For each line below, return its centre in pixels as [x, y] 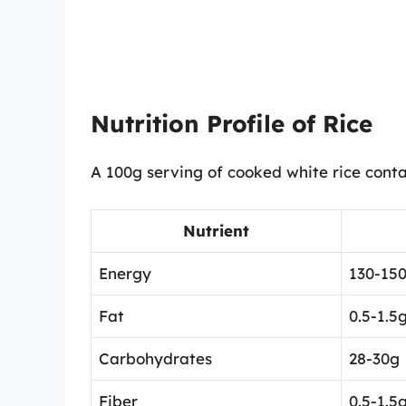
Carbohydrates [155, 358]
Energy [125, 273]
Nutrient [216, 230]
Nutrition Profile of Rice [232, 124]
